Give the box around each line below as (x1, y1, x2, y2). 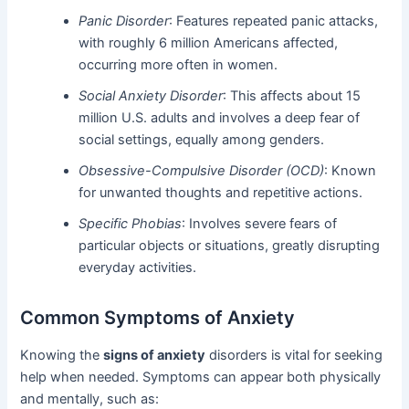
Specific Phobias (79, 215, 183, 232)
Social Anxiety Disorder (79, 87, 224, 104)
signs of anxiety (103, 346, 206, 363)
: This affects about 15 (223, 87, 362, 104)
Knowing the (20, 346, 104, 363)
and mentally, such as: (20, 390, 160, 407)
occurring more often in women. (79, 56, 278, 73)
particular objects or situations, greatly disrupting (79, 236, 381, 254)
